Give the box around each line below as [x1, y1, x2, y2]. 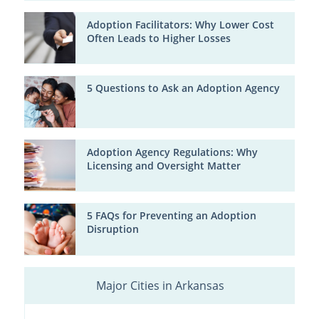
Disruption [86, 223, 139, 236]
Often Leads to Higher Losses [86, 31, 231, 45]
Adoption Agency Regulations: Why [86, 145, 258, 159]
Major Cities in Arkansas [95, 277, 224, 293]
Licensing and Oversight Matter [86, 159, 241, 172]
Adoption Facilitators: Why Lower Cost [86, 18, 274, 31]
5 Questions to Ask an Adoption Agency [86, 82, 280, 95]
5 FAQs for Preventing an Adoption [86, 209, 256, 223]
